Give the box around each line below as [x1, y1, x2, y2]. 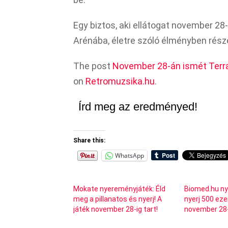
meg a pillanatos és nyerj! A [73, 194, 162, 203]
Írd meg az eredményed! [78, 100, 197, 113]
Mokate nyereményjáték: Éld [73, 184, 165, 193]
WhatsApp [115, 151, 144, 160]
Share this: [73, 136, 105, 144]
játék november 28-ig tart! [73, 205, 158, 213]
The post [73, 60, 112, 71]
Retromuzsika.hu [85, 75, 155, 87]
